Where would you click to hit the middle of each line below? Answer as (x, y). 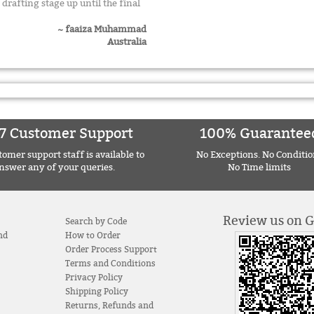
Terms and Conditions (110, 263)
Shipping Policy (96, 291)
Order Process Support (111, 249)
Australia (127, 42)
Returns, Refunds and (109, 305)
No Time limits (260, 167)
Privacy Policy (94, 277)
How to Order (93, 235)
